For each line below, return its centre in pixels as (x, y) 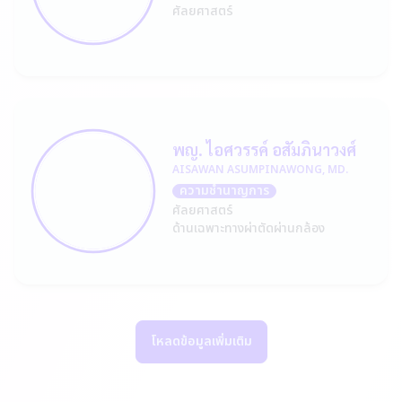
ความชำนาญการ (224, 191)
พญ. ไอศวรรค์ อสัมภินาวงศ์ (264, 149)
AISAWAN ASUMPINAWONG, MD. (260, 170)
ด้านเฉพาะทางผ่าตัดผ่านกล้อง (249, 228)
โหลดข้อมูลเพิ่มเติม (201, 341)
